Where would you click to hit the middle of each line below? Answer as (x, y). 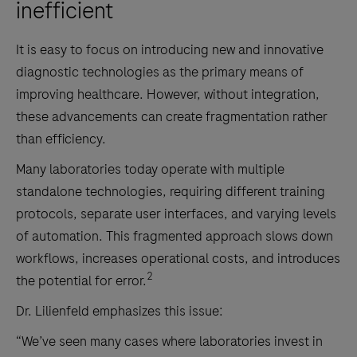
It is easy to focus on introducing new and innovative (170, 49)
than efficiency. (61, 139)
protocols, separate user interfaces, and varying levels (176, 214)
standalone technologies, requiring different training (171, 191)
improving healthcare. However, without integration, (168, 94)
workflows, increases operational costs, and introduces (178, 258)
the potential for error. (81, 280)
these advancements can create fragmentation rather (172, 116)
